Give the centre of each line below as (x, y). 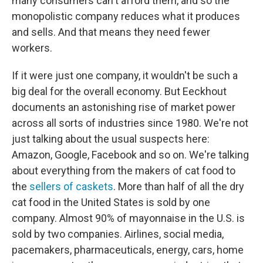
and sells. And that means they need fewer (111, 32)
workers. (32, 48)
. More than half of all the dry (179, 186)
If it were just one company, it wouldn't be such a (125, 75)
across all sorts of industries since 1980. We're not (130, 123)
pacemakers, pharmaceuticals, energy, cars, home (128, 250)
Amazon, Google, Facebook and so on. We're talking (130, 155)
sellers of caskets (71, 186)
